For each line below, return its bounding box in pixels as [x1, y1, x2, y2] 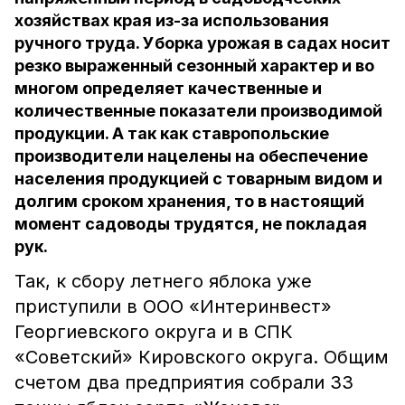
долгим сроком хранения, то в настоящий [14, 192, 364, 211]
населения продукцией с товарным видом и [14, 169, 382, 188]
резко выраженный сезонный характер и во [14, 56, 374, 75]
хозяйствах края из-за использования [14, 11, 329, 30]
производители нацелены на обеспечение [14, 146, 368, 165]
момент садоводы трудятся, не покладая [14, 214, 367, 233]
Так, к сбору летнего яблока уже [14, 270, 312, 292]
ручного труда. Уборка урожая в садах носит [14, 33, 391, 52]
